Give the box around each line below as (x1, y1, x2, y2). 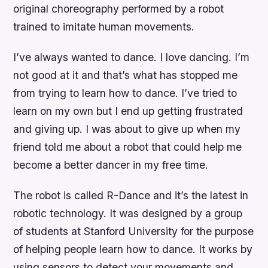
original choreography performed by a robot (13, 2, 224, 15)
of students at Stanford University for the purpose (13, 224, 254, 237)
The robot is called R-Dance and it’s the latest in (13, 188, 249, 202)
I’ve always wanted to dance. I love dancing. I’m (13, 50, 250, 63)
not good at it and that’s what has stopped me (13, 68, 238, 81)
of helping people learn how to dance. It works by (13, 242, 253, 255)
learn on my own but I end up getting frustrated (13, 104, 243, 117)
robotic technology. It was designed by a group (13, 206, 243, 220)
